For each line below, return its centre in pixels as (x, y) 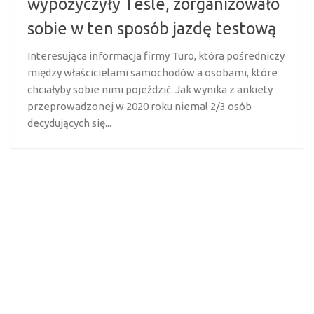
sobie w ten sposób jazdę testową (152, 28)
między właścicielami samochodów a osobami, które (152, 72)
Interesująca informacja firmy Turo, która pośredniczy (156, 55)
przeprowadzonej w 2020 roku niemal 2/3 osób (139, 106)
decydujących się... (69, 123)
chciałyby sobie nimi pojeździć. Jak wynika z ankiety (150, 89)
